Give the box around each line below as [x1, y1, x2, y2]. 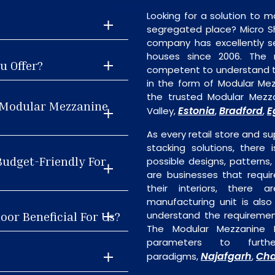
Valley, [147, 104, 178, 117]
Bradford [219, 104, 263, 118]
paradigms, [147, 250, 201, 263]
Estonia [178, 104, 215, 118]
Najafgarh [201, 249, 252, 263]
